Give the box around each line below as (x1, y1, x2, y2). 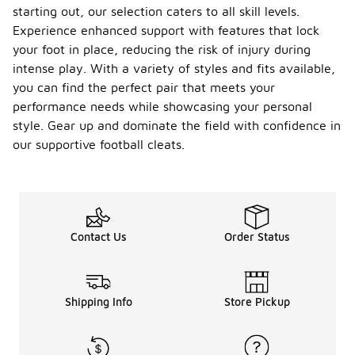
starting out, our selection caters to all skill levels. (13, 4, 300, 18)
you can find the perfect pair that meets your (13, 80, 275, 94)
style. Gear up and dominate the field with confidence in (13, 118, 341, 132)
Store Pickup (223, 295, 290, 308)
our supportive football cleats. (13, 137, 185, 151)
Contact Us (70, 230, 127, 243)
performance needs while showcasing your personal (13, 99, 312, 113)
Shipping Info (64, 295, 132, 308)
